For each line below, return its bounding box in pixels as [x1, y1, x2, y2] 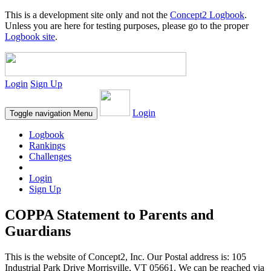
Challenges [29, 151, 71, 162]
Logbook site [5, 31, 55, 42]
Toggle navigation [10, 109, 71, 118]
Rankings [29, 140, 65, 151]
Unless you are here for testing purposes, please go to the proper [5, 21, 249, 31]
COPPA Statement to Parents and [5, 206, 214, 223]
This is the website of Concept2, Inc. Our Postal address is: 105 [5, 251, 246, 262]
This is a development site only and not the [5, 10, 170, 20]
